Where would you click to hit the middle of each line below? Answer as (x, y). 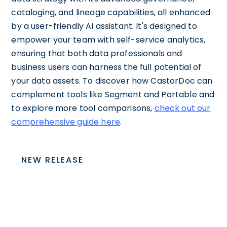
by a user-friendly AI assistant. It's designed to (104, 26)
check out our (182, 108)
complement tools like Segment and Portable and (113, 94)
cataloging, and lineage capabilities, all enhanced (111, 12)
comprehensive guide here (66, 122)
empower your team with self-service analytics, (108, 40)
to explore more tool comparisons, (83, 108)
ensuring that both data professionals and (97, 53)
